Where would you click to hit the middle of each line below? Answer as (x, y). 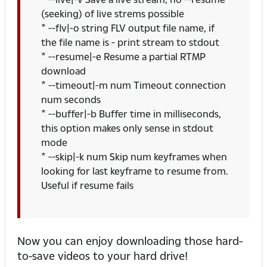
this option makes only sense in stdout (127, 128)
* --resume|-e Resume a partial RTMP (123, 57)
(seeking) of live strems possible (113, 14)
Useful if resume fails (87, 185)
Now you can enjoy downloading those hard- (130, 241)
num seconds (71, 100)
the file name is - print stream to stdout (130, 42)
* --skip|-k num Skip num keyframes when (134, 157)
